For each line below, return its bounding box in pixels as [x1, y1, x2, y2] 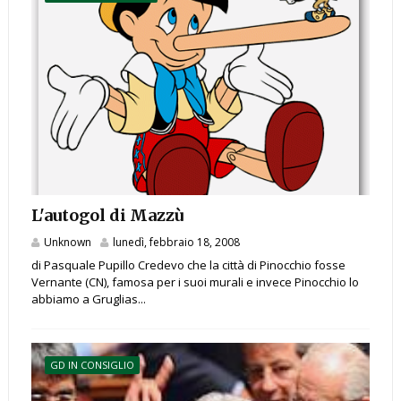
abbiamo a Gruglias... [30, 291, 146, 308]
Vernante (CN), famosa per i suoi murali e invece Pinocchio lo [30, 274, 359, 291]
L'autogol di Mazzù [30, 205, 183, 226]
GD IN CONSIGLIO [49, 358, 134, 372]
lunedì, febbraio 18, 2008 [112, 235, 240, 251]
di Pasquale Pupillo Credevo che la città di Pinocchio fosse [30, 257, 346, 274]
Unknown [43, 235, 91, 251]
